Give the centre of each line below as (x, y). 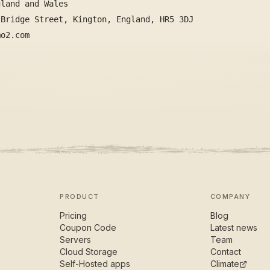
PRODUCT (80, 196)
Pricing (74, 215)
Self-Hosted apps (95, 264)
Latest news (234, 228)
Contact (225, 252)
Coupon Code (88, 228)
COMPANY (230, 196)
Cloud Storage (89, 252)
